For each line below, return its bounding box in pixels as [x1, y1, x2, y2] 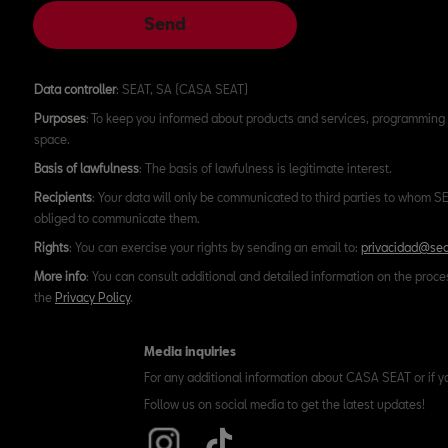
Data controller [34, 82, 116, 96]
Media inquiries [143, 344, 236, 358]
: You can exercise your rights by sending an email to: [69, 240, 361, 254]
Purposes [34, 111, 86, 125]
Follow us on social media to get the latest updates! [143, 397, 425, 411]
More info [34, 269, 86, 283]
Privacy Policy [55, 290, 130, 304]
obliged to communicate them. [34, 211, 200, 225]
